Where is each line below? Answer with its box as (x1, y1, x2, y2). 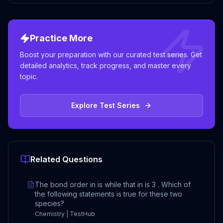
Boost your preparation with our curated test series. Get (20, 50, 202, 59)
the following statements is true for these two (35, 190, 182, 198)
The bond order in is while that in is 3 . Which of (35, 180, 191, 189)
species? (35, 199, 64, 208)
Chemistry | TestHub (35, 210, 95, 218)
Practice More (30, 33, 93, 43)
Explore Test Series (71, 101, 140, 110)
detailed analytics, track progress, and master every (20, 61, 191, 70)
